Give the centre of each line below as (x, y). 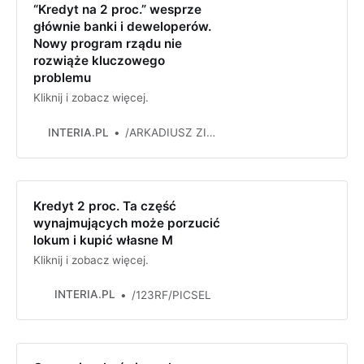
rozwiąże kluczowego (99, 61)
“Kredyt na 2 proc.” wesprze (117, 10)
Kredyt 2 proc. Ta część (104, 206)
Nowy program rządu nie (107, 44)
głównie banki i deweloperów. (122, 27)
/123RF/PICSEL (171, 295)
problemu (62, 78)
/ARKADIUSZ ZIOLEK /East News (165, 133)
